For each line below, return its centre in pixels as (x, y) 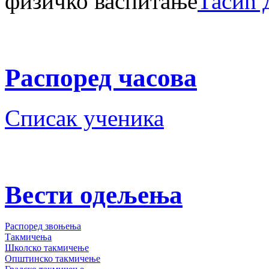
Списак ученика (84, 118)
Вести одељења (94, 195)
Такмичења (28, 237)
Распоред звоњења (43, 226)
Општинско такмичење (53, 259)
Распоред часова (101, 77)
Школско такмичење (47, 248)
